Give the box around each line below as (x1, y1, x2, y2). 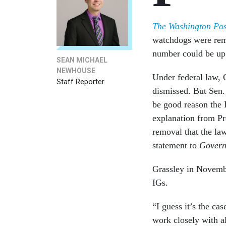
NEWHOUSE (56, 67, 95, 75)
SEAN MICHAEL (56, 56, 107, 65)
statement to (152, 140, 199, 151)
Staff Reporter (56, 77, 104, 87)
